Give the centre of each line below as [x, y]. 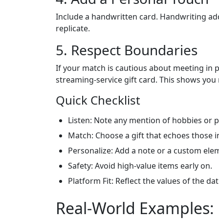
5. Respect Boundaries [127, 50]
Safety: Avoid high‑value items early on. [140, 166]
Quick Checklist [98, 100]
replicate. [73, 29]
